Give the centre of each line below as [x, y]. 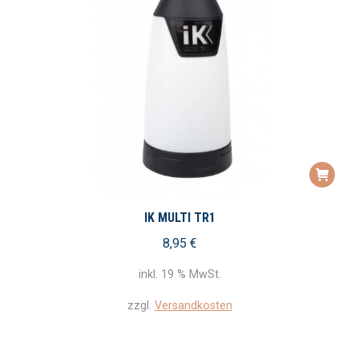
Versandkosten [193, 306]
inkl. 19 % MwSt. [179, 275]
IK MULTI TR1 [179, 217]
